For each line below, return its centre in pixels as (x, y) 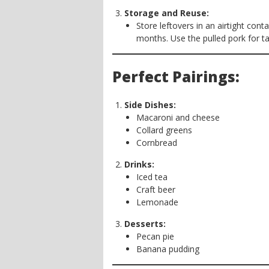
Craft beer (156, 189)
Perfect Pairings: (176, 77)
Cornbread (157, 143)
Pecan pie (155, 236)
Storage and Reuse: (167, 13)
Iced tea (152, 177)
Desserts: (145, 224)
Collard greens (164, 130)
